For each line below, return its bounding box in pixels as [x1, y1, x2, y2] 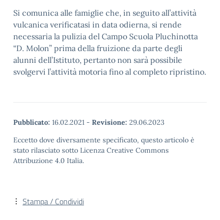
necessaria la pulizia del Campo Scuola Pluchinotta [13, 31, 198, 41]
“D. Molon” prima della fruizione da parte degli [13, 43, 183, 53]
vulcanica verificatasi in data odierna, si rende [13, 20, 182, 29]
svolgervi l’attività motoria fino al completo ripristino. [13, 67, 206, 77]
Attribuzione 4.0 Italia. [13, 156, 84, 165]
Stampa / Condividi [23, 195, 84, 207]
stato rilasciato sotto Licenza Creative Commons [13, 146, 169, 155]
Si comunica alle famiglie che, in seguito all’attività [13, 8, 196, 18]
